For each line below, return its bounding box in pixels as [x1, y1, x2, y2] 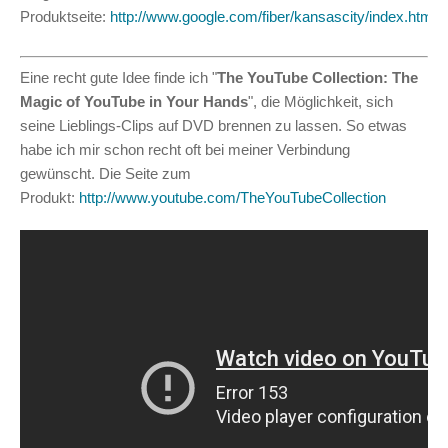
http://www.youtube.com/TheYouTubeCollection [79, 188, 386, 206]
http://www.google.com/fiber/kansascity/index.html [110, 7, 436, 25]
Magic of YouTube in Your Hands [20, 92, 248, 110]
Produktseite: [20, 7, 110, 25]
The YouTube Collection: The [217, 68, 418, 86]
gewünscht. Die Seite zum [20, 164, 191, 182]
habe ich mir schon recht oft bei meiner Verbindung [20, 140, 350, 158]
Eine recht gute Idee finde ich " [20, 68, 217, 86]
